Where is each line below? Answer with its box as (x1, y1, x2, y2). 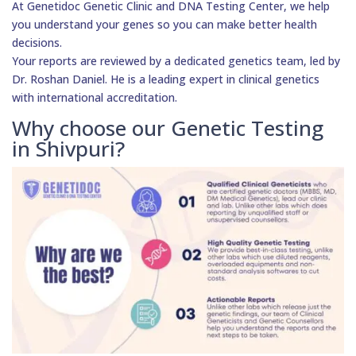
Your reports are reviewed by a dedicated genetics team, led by (12, 53, 340, 69)
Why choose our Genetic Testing (12, 114, 323, 143)
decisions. (12, 35, 62, 51)
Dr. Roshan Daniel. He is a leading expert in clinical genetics (12, 72, 319, 87)
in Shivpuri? (12, 134, 125, 164)
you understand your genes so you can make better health (12, 17, 317, 33)
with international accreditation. (12, 90, 177, 106)
